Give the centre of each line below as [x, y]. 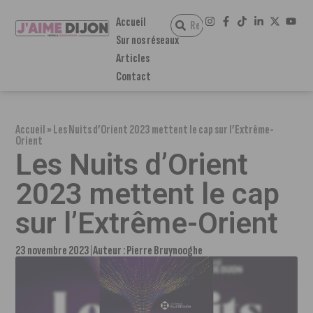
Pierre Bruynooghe [165, 250]
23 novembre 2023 [53, 250]
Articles [132, 58]
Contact [133, 77]
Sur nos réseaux [147, 40]
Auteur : [110, 250]
